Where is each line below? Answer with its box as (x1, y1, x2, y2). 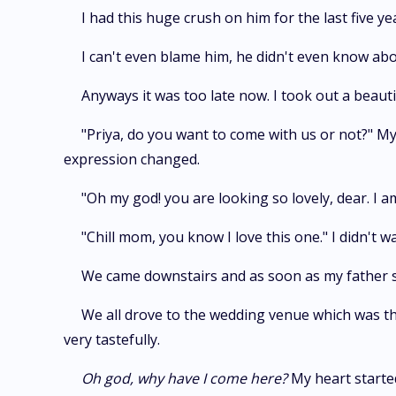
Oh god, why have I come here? (81, 369, 287, 388)
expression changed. (64, 149, 200, 169)
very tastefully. (64, 330, 160, 349)
